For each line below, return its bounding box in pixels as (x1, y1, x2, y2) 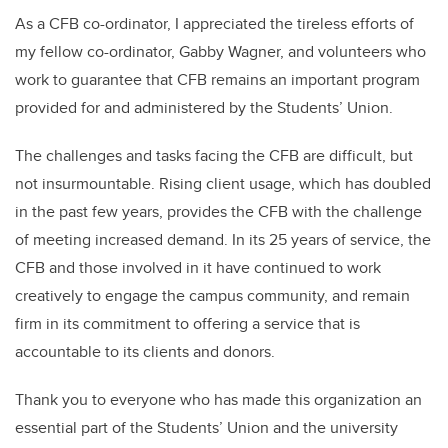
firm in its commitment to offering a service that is (15, 311, 360, 335)
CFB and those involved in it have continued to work (15, 255, 381, 279)
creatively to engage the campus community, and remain (15, 283, 410, 307)
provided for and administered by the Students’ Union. (15, 95, 393, 119)
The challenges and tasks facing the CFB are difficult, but (15, 143, 413, 167)
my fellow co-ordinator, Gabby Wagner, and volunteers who (15, 39, 426, 63)
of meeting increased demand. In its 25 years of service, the (15, 227, 431, 251)
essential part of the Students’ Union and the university (15, 415, 398, 439)
